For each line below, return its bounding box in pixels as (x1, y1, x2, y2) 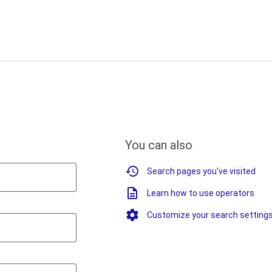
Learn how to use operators (147, 188, 254, 198)
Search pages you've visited (147, 166, 256, 176)
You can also (125, 138, 192, 152)
